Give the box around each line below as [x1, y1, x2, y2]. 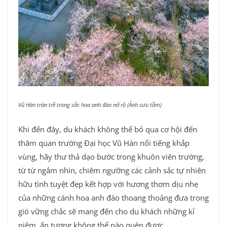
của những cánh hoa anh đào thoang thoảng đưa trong [18, 192, 209, 203]
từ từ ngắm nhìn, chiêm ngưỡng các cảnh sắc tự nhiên [18, 165, 206, 175]
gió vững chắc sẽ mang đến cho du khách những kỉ [18, 206, 195, 216]
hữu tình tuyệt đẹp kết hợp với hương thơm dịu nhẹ [18, 178, 198, 189]
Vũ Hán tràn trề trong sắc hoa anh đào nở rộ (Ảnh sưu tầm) [18, 101, 162, 109]
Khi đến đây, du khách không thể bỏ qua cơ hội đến [18, 124, 197, 134]
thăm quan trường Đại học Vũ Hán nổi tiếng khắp [18, 137, 190, 148]
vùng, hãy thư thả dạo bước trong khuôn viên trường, [18, 151, 204, 162]
